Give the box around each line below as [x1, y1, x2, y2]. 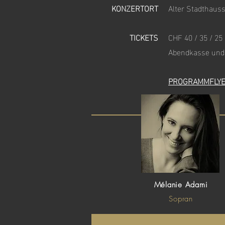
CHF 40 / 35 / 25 [168, 30, 222, 44]
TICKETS [130, 30, 158, 44]
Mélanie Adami [154, 180, 208, 190]
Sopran [169, 194, 193, 204]
